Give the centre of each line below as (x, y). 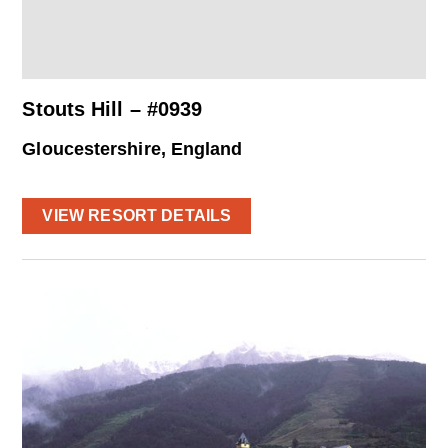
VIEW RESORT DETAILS (137, 216)
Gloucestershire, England (132, 149)
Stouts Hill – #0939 (112, 109)
